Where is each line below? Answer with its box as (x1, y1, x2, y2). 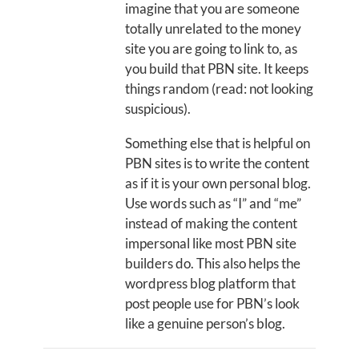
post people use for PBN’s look (125, 295, 300, 312)
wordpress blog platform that (125, 275, 296, 292)
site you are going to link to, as (125, 40, 297, 57)
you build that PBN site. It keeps (125, 60, 309, 77)
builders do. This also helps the (125, 255, 301, 272)
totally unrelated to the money (125, 20, 301, 37)
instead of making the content (125, 215, 297, 232)
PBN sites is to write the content (125, 155, 309, 171)
